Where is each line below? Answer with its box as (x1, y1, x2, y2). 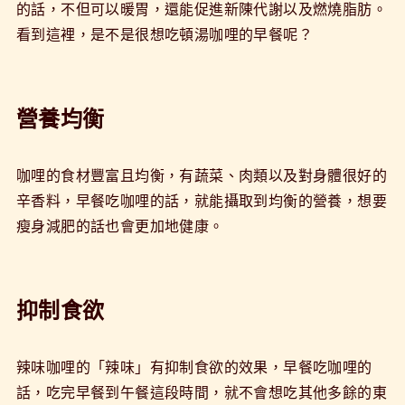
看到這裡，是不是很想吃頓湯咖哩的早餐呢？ (15, 23, 313, 44)
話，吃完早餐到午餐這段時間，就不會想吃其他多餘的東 (15, 381, 387, 402)
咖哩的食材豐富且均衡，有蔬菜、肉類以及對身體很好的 (15, 164, 387, 185)
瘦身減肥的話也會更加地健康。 (15, 214, 224, 236)
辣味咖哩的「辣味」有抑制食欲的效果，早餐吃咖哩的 (15, 355, 372, 377)
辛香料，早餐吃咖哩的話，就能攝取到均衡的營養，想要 (15, 189, 387, 211)
